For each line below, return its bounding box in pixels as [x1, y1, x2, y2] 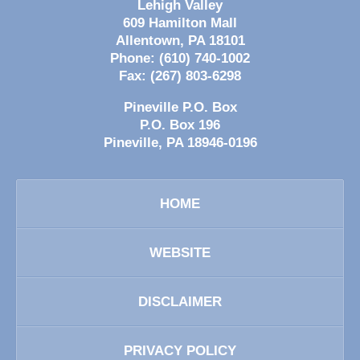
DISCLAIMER [138, 293, 222, 309]
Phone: [110, 50, 159, 66]
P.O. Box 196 [140, 117, 220, 133]
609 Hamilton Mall [123, 14, 237, 31]
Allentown [115, 32, 180, 48]
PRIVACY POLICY [124, 342, 236, 358]
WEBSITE [149, 244, 211, 260]
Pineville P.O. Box [123, 99, 237, 115]
